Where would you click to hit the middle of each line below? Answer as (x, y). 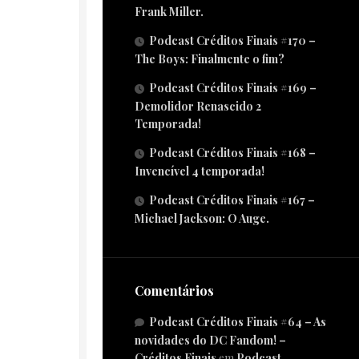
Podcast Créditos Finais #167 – (232, 200)
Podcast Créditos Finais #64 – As (238, 322)
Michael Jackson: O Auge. (202, 218)
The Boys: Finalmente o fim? (210, 59)
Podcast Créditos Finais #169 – (233, 88)
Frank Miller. (169, 12)
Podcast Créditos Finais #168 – (232, 153)
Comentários (174, 290)
